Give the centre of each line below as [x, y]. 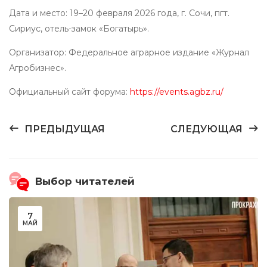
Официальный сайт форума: [69, 92]
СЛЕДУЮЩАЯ [207, 129]
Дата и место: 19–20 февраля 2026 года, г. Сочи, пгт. [119, 13]
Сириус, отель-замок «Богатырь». [79, 29]
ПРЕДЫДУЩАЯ [65, 129]
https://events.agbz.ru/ [177, 92]
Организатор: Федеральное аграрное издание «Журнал [129, 53]
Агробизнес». [38, 68]
